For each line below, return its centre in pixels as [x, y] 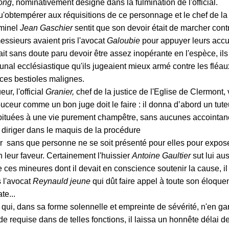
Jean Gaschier [47, 28]
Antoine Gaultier [162, 155]
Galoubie [124, 40]
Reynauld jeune [62, 181]
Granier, [60, 91]
